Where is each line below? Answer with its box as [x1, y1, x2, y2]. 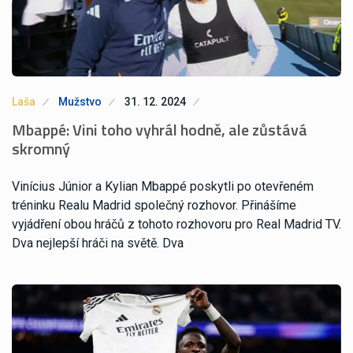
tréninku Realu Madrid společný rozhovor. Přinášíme [12, 197, 296, 213]
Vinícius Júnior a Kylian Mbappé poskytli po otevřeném [12, 178, 314, 194]
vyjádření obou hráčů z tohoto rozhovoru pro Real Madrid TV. [12, 216, 341, 232]
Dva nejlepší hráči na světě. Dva [12, 235, 184, 251]
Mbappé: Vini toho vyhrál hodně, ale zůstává [12, 117, 307, 142]
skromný [12, 136, 70, 161]
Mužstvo [58, 95, 102, 108]
